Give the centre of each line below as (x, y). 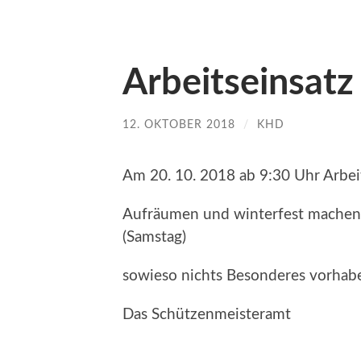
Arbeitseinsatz (238, 83)
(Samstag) (154, 237)
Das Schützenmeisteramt (207, 314)
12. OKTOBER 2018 (179, 124)
